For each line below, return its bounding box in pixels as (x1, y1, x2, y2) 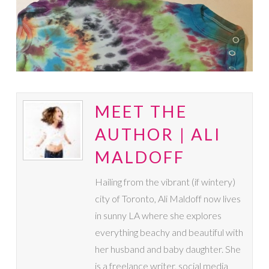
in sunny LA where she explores (94, 209, 222, 221)
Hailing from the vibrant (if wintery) (94, 175, 235, 187)
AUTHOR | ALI (94, 124, 222, 144)
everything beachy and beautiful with (94, 226, 243, 238)
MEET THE (94, 101, 187, 121)
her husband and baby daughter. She (94, 243, 241, 255)
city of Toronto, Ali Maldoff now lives (94, 192, 241, 204)
